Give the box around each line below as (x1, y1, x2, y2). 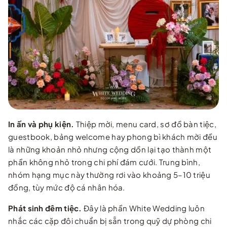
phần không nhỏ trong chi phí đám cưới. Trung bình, (8, 157, 200, 167)
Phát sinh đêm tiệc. (8, 203, 82, 213)
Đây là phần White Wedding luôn (82, 203, 205, 213)
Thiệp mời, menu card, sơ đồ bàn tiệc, (74, 119, 216, 129)
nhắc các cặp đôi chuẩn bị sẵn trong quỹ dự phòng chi (8, 215, 212, 225)
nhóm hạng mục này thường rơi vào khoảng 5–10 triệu (8, 169, 210, 179)
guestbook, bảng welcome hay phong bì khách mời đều (8, 131, 217, 141)
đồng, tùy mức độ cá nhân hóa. (8, 182, 125, 192)
